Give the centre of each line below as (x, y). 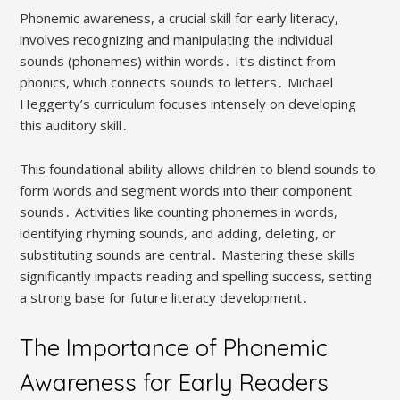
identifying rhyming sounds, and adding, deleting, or (178, 233)
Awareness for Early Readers (175, 382)
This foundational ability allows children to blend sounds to (198, 168)
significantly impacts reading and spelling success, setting (196, 275)
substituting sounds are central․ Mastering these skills (188, 254)
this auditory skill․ (75, 125)
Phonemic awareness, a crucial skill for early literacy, (179, 17)
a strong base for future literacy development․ (165, 297)
